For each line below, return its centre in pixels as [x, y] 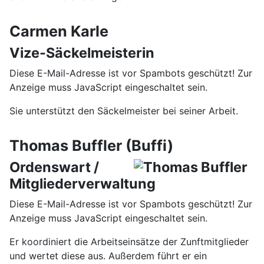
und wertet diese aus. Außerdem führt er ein [108, 256]
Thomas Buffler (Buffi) [91, 146]
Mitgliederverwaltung [82, 184]
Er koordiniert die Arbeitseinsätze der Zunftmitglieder [129, 242]
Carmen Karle [59, 31]
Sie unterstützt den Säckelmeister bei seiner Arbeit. [124, 111]
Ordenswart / [56, 167]
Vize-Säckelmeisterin [82, 53]
